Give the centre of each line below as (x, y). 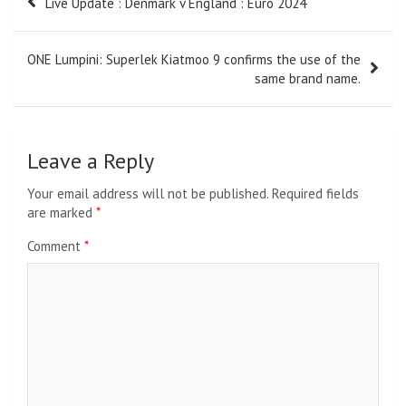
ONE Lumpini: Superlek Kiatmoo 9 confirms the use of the (194, 59)
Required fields (315, 193)
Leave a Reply (91, 160)
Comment (56, 246)
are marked (62, 212)
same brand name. (308, 78)
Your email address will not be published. (148, 193)
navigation (65, 18)
